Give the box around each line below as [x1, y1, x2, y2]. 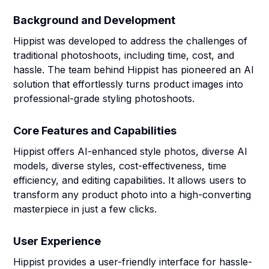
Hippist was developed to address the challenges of [13, 35, 248, 47]
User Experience [13, 235, 101, 247]
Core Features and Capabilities [13, 124, 177, 137]
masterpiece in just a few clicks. [13, 203, 157, 215]
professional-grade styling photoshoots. [13, 92, 195, 104]
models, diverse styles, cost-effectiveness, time [13, 160, 227, 172]
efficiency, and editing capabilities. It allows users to [13, 174, 247, 186]
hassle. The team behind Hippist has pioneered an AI [13, 64, 255, 76]
